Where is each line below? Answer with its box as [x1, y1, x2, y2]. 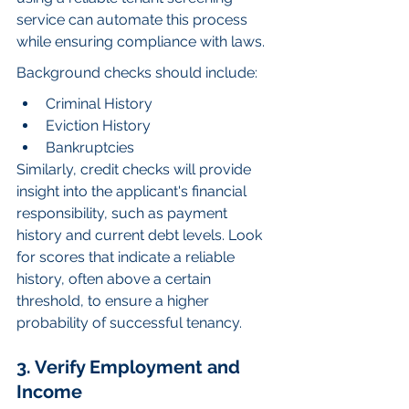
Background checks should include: [16, 64, 257, 82]
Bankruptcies [46, 139, 134, 157]
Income [16, 380, 82, 403]
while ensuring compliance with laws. [16, 33, 265, 51]
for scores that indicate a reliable [16, 248, 238, 267]
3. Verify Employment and [16, 355, 245, 378]
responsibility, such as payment [16, 204, 231, 223]
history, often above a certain [16, 270, 215, 288]
